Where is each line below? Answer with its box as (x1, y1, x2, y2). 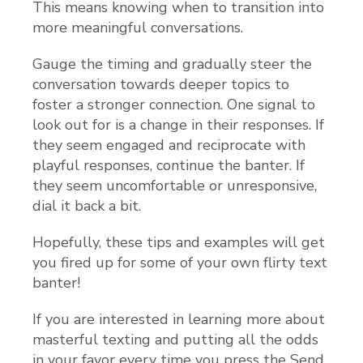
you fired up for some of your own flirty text (32, 252, 327, 272)
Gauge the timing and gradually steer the (32, 53, 312, 74)
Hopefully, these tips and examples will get (32, 232, 325, 252)
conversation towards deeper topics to (32, 74, 289, 94)
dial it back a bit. (32, 195, 141, 216)
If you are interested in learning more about (32, 309, 325, 329)
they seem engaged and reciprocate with (32, 135, 305, 155)
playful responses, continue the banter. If (32, 155, 305, 175)
